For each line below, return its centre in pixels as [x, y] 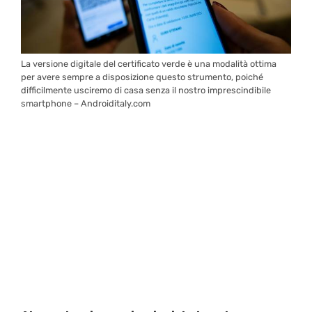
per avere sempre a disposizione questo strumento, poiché [142, 77]
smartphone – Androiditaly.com [86, 103]
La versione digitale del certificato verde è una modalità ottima [149, 63]
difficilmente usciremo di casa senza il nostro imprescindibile [146, 90]
